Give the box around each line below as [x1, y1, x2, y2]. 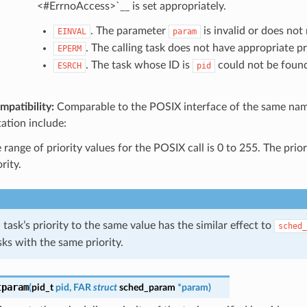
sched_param [119, 282, 175, 293]
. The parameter [90, 25, 169, 36]
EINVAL [57, 26, 86, 36]
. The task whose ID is [85, 59, 193, 71]
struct [93, 282, 117, 293]
